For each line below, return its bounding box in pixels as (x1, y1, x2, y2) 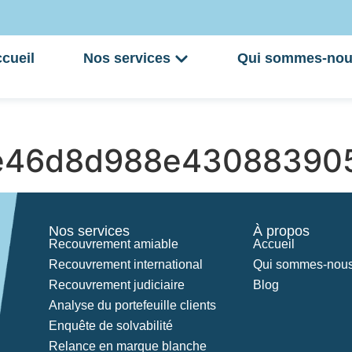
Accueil (253, 237, 295, 251)
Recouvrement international (49, 258, 203, 271)
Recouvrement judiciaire (49, 278, 185, 291)
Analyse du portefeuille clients (49, 299, 217, 312)
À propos (253, 223, 310, 239)
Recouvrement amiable (49, 237, 179, 251)
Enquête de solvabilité (49, 319, 174, 332)
